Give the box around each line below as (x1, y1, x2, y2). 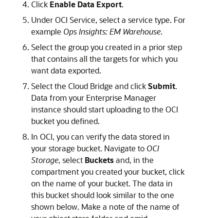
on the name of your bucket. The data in (31, 178, 173, 188)
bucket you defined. (31, 115, 100, 126)
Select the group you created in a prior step (31, 41, 182, 52)
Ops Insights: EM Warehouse (63, 26, 161, 36)
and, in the (114, 154, 154, 165)
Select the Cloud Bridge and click (31, 80, 148, 91)
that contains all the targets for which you (31, 53, 178, 64)
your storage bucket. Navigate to (31, 143, 146, 153)
